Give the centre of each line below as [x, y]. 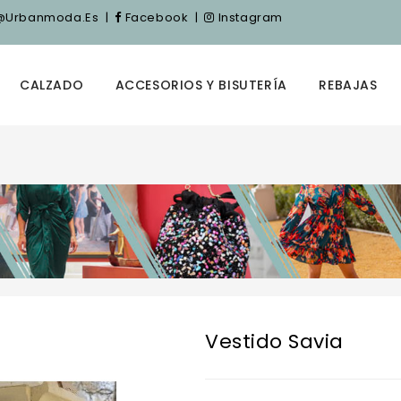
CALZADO [51, 85]
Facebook [155, 17]
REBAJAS [348, 85]
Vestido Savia [274, 341]
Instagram [249, 17]
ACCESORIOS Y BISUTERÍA [201, 85]
